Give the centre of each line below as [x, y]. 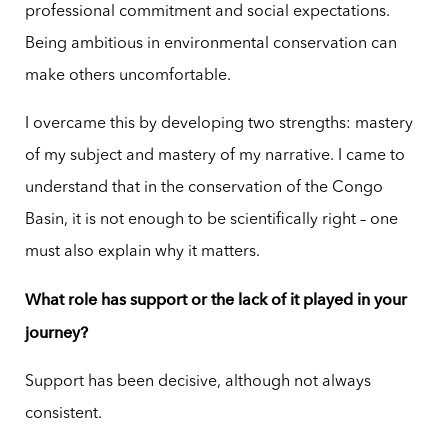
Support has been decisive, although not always [197, 381]
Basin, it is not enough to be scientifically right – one [211, 219]
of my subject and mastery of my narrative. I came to [214, 155]
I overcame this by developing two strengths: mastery [218, 123]
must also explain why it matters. [142, 251]
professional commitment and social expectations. [207, 11]
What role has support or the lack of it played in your [215, 299]
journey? [56, 332]
